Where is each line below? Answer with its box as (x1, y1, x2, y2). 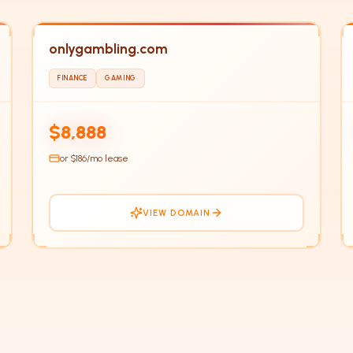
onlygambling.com (49, 40, 168, 58)
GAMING (104, 74, 137, 83)
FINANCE (58, 74, 87, 83)
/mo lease (87, 152, 128, 164)
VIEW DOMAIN (142, 206, 211, 218)
